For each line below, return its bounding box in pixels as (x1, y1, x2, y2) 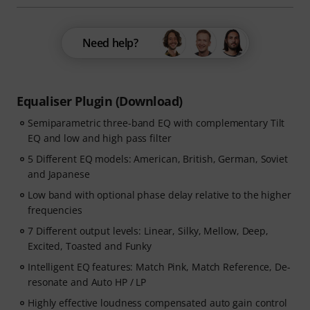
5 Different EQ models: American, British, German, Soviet (28, 152, 288, 165)
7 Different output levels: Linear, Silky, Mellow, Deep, (28, 224, 268, 237)
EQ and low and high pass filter (28, 131, 172, 145)
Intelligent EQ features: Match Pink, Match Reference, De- (28, 260, 291, 273)
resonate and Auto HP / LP (28, 275, 147, 289)
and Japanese (28, 167, 90, 181)
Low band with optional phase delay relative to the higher (28, 188, 291, 201)
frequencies (28, 203, 82, 217)
